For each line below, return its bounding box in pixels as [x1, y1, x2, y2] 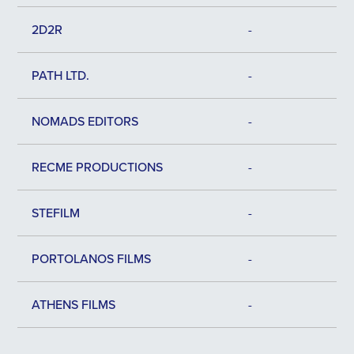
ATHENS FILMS [32, 296, 115, 313]
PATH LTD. [32, 66, 89, 84]
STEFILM [32, 204, 80, 221]
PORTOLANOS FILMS [32, 250, 151, 267]
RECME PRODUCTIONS [32, 158, 163, 175]
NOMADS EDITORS [32, 112, 138, 130]
